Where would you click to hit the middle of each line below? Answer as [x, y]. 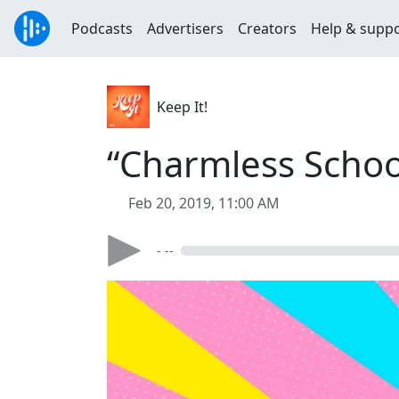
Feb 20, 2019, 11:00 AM [204, 203]
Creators [267, 28]
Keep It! [182, 107]
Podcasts [102, 28]
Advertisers [185, 28]
